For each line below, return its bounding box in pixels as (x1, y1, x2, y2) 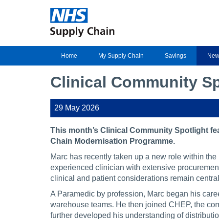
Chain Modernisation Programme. (50, 137, 175, 145)
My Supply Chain (98, 52, 144, 59)
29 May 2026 (54, 104, 99, 112)
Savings (164, 52, 186, 59)
